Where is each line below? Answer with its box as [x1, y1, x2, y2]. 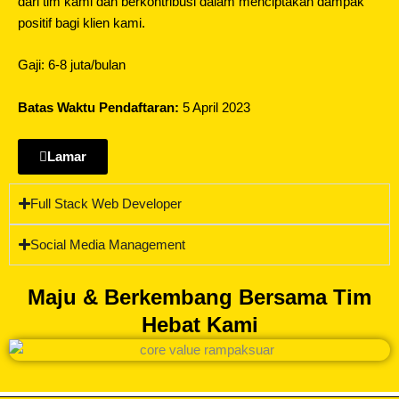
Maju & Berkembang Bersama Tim [28, 284, 371, 309]
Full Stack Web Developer [30, 196, 183, 211]
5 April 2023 [179, 100, 250, 115]
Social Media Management [30, 237, 186, 252]
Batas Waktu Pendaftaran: [18, 100, 179, 115]
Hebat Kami [141, 312, 258, 337]
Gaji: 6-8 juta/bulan [18, 58, 126, 73]
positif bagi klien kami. [18, 15, 145, 30]
